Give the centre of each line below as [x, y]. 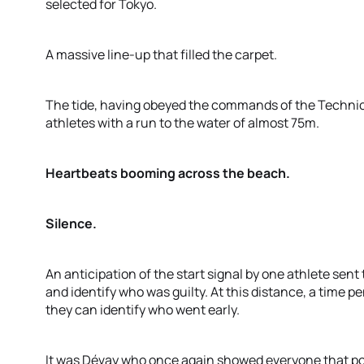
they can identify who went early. [143, 310]
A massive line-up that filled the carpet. [161, 54]
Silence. [71, 223]
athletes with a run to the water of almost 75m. [182, 123]
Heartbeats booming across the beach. [168, 173]
